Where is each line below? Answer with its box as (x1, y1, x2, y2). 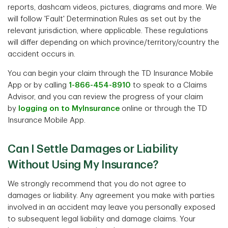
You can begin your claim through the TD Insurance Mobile (8, 70, 213, 77)
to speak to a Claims (131, 81, 207, 89)
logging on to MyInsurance (18, 105, 120, 112)
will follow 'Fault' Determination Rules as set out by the (8, 15, 201, 23)
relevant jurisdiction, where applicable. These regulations (8, 27, 208, 35)
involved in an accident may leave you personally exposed (8, 204, 215, 211)
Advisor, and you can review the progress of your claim (8, 93, 203, 101)
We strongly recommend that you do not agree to (8, 180, 186, 188)
